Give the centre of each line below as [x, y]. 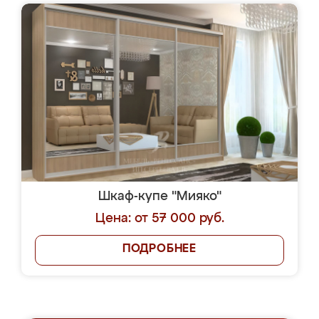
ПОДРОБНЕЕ [159, 249]
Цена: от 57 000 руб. [159, 219]
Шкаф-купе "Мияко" [159, 197]
